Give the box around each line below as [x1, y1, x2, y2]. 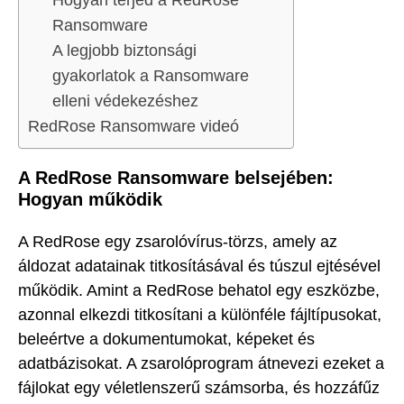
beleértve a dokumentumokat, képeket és [18, 329, 315, 348]
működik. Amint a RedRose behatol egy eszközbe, [18, 280, 380, 299]
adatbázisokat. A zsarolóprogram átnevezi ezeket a [18, 353, 384, 372]
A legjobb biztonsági [52, 41, 197, 60]
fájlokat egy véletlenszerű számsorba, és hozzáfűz [18, 378, 380, 397]
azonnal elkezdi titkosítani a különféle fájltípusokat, [18, 305, 381, 324]
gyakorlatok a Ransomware [52, 67, 249, 86]
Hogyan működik [18, 189, 162, 210]
